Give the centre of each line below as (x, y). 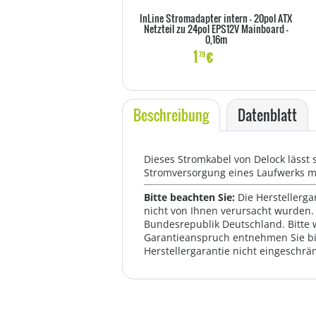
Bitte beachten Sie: (191, 197)
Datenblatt (267, 115)
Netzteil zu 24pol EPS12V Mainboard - (216, 29)
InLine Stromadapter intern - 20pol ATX (216, 18)
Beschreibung (171, 115)
